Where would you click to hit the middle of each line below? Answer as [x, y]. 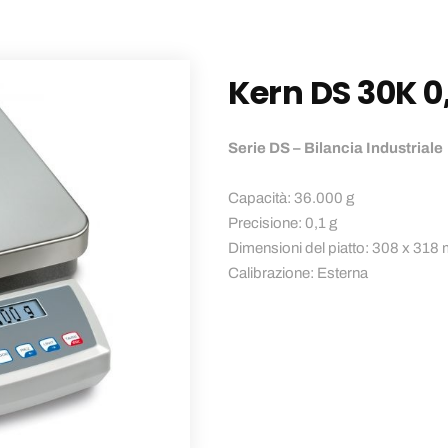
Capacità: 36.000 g [291, 198]
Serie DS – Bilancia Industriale [336, 148]
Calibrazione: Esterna [298, 273]
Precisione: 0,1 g [283, 223]
